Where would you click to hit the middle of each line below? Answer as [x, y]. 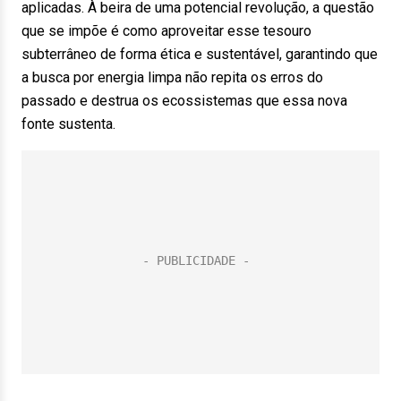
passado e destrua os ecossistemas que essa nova [184, 101]
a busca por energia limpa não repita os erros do [172, 77]
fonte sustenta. [68, 124]
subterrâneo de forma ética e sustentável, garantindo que [200, 54]
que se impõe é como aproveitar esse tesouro [166, 31]
